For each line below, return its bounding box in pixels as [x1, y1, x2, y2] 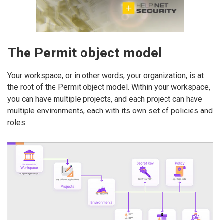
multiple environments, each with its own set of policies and [7, 106, 213, 115]
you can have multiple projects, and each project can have [7, 94, 202, 104]
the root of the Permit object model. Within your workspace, [7, 82, 210, 92]
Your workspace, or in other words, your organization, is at [7, 70, 204, 80]
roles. [7, 117, 27, 127]
